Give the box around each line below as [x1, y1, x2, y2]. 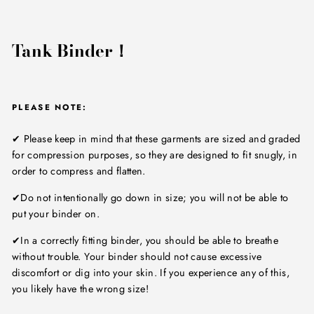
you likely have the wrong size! [12, 282, 149, 296]
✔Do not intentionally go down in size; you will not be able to [12, 191, 289, 205]
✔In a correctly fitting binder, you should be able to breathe [12, 233, 279, 248]
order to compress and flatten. [12, 164, 146, 179]
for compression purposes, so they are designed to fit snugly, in [12, 148, 298, 163]
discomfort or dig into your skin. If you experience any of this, [12, 266, 290, 280]
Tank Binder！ [12, 38, 130, 64]
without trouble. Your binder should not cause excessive [12, 250, 261, 264]
